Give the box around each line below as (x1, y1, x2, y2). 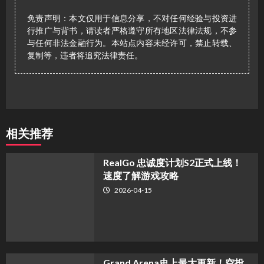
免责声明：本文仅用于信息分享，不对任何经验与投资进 (27, 13, 237, 24)
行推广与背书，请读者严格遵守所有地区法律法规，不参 (27, 25, 237, 36)
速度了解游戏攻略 (103, 170, 179, 181)
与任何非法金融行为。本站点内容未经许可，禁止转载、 (27, 38, 237, 48)
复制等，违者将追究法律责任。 (27, 50, 143, 61)
